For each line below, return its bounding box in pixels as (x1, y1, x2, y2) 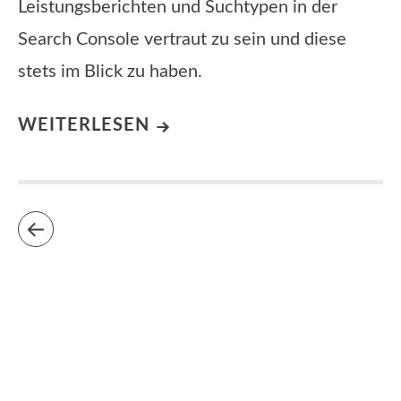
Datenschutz (77, 345, 136, 356)
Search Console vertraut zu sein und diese (18, 30, 346, 49)
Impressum (18, 345, 69, 356)
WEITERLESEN (18, 116, 149, 135)
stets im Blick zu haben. (18, 63, 202, 81)
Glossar (192, 345, 226, 356)
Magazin (144, 345, 183, 356)
